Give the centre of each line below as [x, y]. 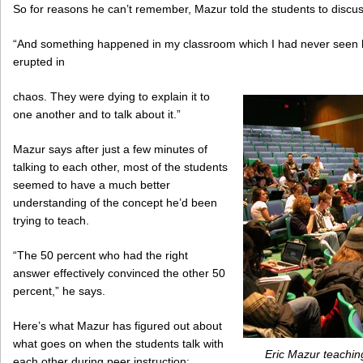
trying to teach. [51, 220]
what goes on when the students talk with [118, 343]
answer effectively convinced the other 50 [119, 273]
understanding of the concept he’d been [115, 202]
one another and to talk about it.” [97, 114]
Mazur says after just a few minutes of [110, 149]
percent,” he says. [59, 290]
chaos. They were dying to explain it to [111, 96]
